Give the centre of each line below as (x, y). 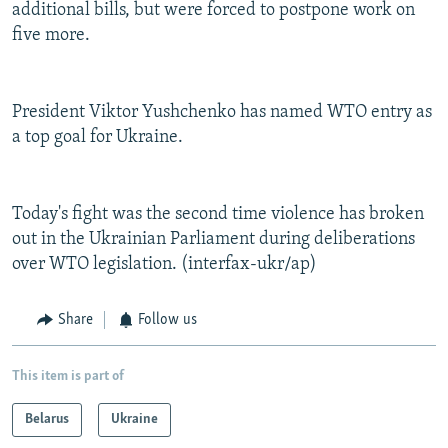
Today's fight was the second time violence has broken (218, 215)
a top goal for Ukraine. (97, 138)
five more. (51, 36)
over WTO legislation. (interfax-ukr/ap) (164, 265)
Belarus (47, 419)
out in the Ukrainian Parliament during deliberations (213, 240)
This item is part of (68, 376)
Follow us (167, 320)
